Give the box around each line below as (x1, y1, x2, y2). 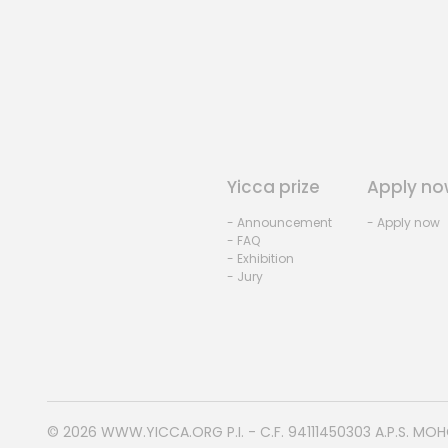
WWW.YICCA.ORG (101, 422, 223, 443)
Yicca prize (226, 175, 320, 200)
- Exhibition (226, 250, 294, 268)
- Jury (226, 268, 263, 286)
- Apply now (366, 214, 440, 232)
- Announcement (226, 214, 332, 232)
